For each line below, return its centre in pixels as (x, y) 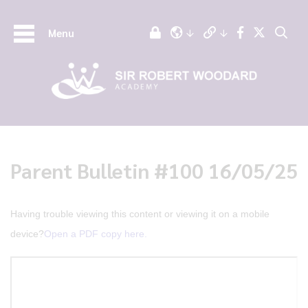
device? (27, 234)
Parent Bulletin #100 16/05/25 (154, 170)
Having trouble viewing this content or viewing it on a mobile (140, 214)
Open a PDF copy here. (96, 234)
